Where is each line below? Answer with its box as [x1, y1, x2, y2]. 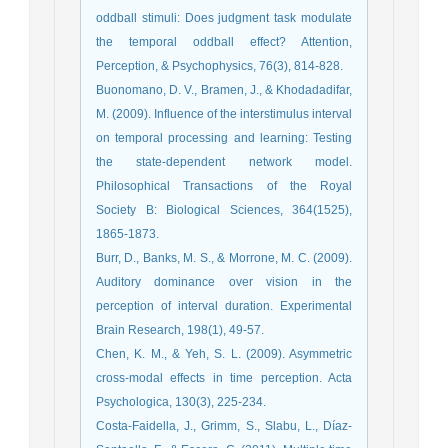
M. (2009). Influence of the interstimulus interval [96, 106, 352, 121]
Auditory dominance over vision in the [96, 274, 352, 289]
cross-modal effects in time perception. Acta [96, 370, 352, 385]
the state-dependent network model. [96, 154, 352, 169]
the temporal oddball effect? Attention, [96, 34, 352, 49]
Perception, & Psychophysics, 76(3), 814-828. [96, 58, 343, 73]
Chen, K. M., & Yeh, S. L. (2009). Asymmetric [96, 346, 352, 361]
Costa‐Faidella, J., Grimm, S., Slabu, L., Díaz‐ [96, 418, 352, 433]
